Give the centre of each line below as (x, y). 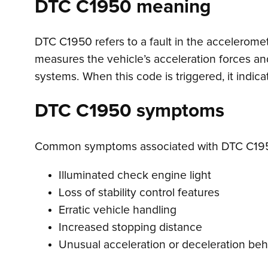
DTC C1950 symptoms (130, 112)
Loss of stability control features (139, 193)
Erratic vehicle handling (118, 211)
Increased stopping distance (130, 228)
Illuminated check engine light (135, 176)
